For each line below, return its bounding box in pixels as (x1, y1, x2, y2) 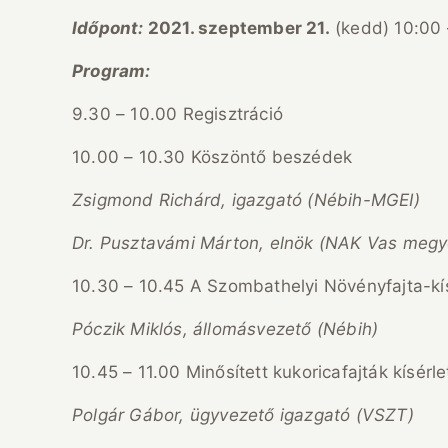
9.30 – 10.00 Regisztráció (72, 104, 283, 125)
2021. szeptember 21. (147, 18, 330, 39)
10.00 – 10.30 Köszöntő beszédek (72, 147, 353, 168)
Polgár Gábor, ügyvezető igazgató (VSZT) (72, 405, 414, 426)
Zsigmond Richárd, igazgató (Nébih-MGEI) (72, 190, 420, 211)
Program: (72, 61, 151, 82)
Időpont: (72, 18, 148, 39)
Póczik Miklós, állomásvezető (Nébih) (72, 319, 379, 340)
